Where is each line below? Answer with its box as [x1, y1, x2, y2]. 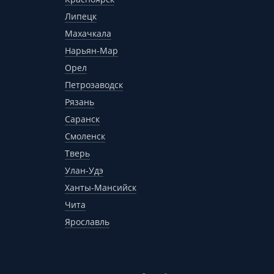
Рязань [65, 95, 94, 108]
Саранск [65, 113, 100, 125]
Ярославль [65, 215, 109, 228]
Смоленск [65, 130, 105, 142]
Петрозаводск [65, 78, 123, 91]
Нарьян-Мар [65, 44, 118, 56]
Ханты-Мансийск [65, 181, 136, 193]
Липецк [65, 10, 97, 22]
